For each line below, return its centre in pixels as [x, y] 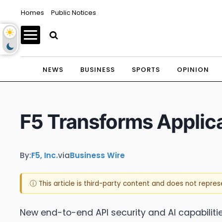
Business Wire [97, 155]
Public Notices [74, 13]
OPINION [193, 70]
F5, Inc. [45, 155]
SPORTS [146, 70]
